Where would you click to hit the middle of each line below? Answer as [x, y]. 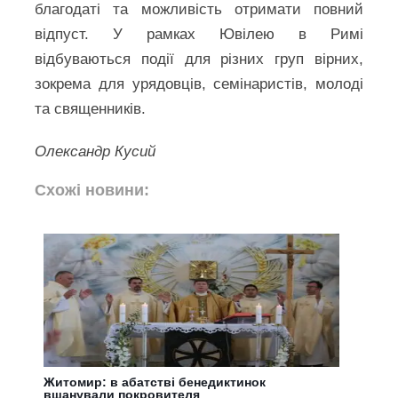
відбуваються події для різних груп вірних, [199, 59]
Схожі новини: [92, 190]
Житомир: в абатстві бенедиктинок [155, 382]
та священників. [91, 108]
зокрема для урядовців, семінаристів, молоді [199, 84]
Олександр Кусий [96, 151]
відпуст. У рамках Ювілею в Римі [199, 34]
